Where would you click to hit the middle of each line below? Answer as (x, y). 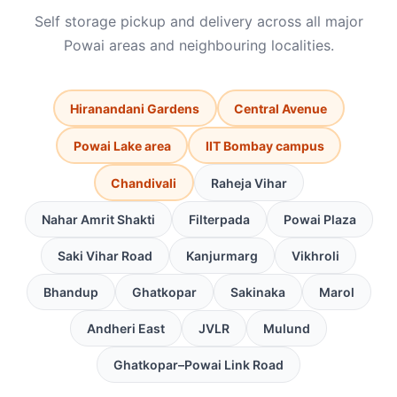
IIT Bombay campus (265, 145)
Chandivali (144, 183)
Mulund (287, 328)
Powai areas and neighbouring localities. (198, 45)
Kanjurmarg (222, 256)
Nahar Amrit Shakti (98, 219)
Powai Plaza (319, 219)
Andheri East (126, 328)
